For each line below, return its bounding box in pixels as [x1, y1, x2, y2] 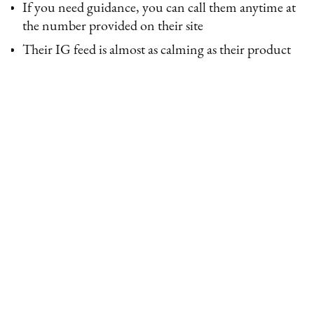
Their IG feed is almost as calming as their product [22, 43, 292, 58]
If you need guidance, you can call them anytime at [22, 1, 296, 16]
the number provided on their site [22, 20, 204, 34]
